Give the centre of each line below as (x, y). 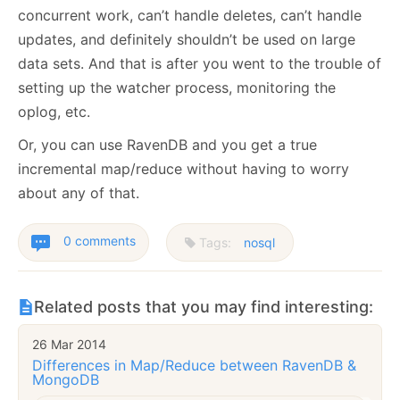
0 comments (100, 241)
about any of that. (79, 193)
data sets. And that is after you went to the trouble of (200, 64)
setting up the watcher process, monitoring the (177, 88)
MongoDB (66, 379)
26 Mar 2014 (69, 345)
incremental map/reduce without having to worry (183, 169)
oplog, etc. (54, 112)
